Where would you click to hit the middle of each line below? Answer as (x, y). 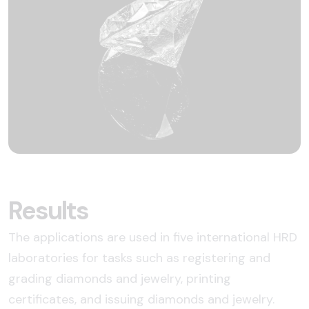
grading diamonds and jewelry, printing (120, 278)
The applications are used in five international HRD (153, 237)
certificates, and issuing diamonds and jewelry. (141, 299)
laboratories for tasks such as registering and (139, 258)
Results (48, 210)
